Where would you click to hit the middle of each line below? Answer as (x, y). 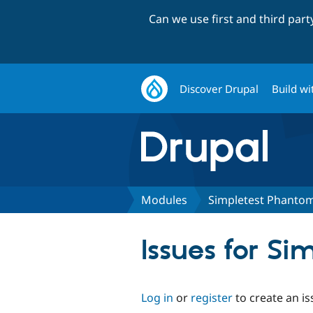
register (212, 297)
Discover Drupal (219, 88)
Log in (157, 297)
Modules (164, 199)
